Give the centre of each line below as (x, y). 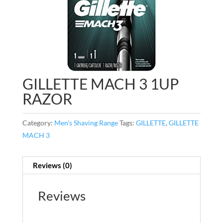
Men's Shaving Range (86, 122)
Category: (38, 122)
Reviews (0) (52, 165)
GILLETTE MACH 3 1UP (100, 83)
